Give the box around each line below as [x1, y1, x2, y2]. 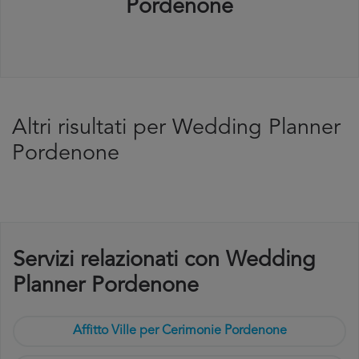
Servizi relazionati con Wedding [13, 250, 316, 272]
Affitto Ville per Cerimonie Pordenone [72, 325, 287, 337]
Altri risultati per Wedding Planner [12, 118, 341, 139]
